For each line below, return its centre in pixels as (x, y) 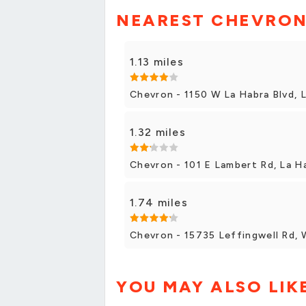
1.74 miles (159, 202)
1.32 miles (158, 132)
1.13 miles (157, 61)
